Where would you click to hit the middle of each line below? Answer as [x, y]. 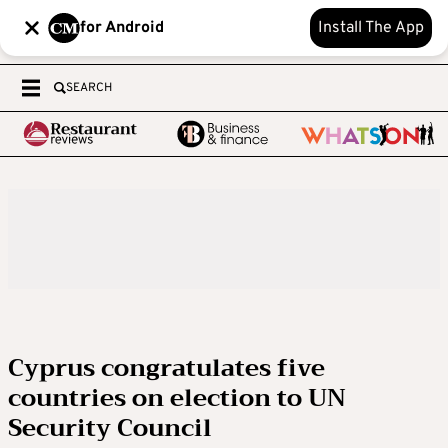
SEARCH [89, 88]
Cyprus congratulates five [166, 368]
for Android [122, 28]
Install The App [371, 28]
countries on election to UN [177, 398]
